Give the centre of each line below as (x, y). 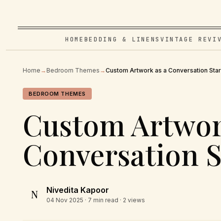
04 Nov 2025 (65, 200)
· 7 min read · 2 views (114, 200)
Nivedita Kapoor (78, 190)
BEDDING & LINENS (122, 39)
